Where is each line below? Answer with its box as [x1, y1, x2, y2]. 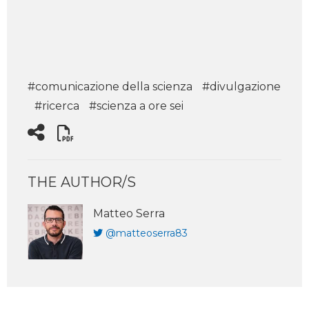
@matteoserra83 [106, 227, 188, 239]
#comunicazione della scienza [28, 80, 192, 93]
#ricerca [34, 99, 79, 112]
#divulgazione [202, 80, 281, 93]
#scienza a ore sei [89, 99, 183, 112]
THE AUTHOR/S [28, 174, 136, 190]
